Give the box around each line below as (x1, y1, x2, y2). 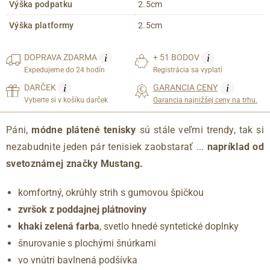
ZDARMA (63, 52, 99, 62)
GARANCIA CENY (153, 82, 218, 92)
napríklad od (207, 141, 264, 153)
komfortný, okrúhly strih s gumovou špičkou (18, 187, 204, 199)
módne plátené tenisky (31, 124, 136, 136)
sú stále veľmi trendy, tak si (136, 124, 264, 136)
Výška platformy (9, 20, 74, 31)
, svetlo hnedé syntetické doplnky (99, 221, 239, 233)
